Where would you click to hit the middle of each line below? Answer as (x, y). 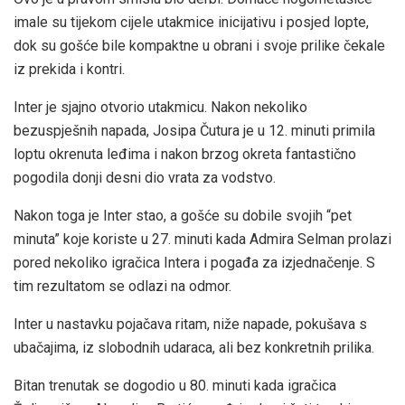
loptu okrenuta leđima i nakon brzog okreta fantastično (185, 154)
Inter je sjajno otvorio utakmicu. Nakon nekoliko (160, 107)
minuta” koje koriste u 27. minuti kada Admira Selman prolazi (202, 239)
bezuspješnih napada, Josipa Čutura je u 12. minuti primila (194, 130)
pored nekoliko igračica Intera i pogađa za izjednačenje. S (194, 262)
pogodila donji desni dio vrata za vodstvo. (145, 177)
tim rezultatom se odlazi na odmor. (122, 286)
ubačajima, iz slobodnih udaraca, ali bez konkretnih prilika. (194, 347)
